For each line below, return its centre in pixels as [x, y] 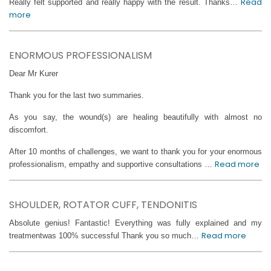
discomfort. [29, 130]
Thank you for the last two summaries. [77, 96]
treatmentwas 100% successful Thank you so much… [105, 236]
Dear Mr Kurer [34, 74]
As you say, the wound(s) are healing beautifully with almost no [135, 117]
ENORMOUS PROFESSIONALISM [80, 56]
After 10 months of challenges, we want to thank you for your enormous [135, 152]
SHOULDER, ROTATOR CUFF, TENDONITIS [103, 205]
